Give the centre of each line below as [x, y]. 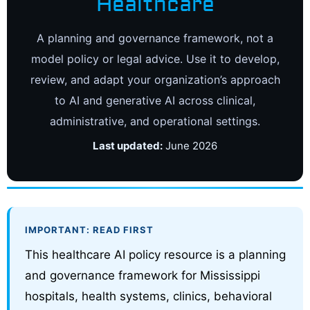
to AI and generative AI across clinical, [155, 100]
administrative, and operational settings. [155, 121]
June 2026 [190, 145]
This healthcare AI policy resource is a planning [155, 254]
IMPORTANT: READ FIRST [89, 229]
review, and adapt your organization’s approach [155, 79]
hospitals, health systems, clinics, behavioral [148, 296]
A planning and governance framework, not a [155, 38]
